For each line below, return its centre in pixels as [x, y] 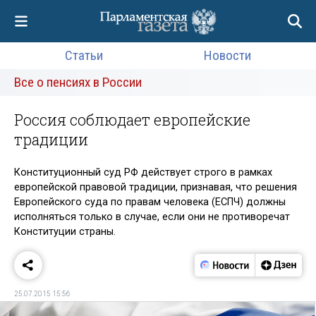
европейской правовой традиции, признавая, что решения [156, 187]
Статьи [84, 55]
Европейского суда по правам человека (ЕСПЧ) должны [150, 202]
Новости [228, 55]
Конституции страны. [65, 231]
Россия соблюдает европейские [132, 120]
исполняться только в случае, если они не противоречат [152, 217]
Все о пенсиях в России [78, 82]
